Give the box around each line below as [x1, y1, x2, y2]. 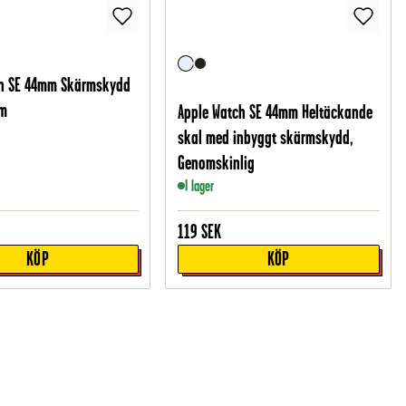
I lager [184, 177, 214, 196]
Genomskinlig [177, 152, 255, 174]
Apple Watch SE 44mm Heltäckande [177, 101, 372, 123]
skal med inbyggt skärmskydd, [177, 127, 353, 149]
